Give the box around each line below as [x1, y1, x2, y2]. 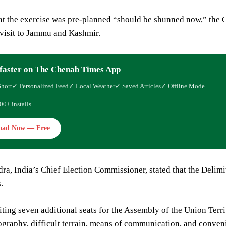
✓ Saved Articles [115, 82, 161, 90]
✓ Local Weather [69, 82, 115, 90]
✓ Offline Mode [161, 82, 205, 90]
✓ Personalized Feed [12, 82, 69, 90]
